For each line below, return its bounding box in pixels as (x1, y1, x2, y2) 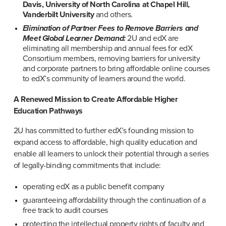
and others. (94, 10, 133, 20)
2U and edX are (125, 33, 179, 43)
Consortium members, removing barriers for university (22, 53, 200, 64)
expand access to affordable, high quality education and (13, 137, 197, 148)
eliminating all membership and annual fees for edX (22, 43, 193, 53)
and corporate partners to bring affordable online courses (22, 63, 210, 74)
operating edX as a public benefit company (22, 182, 164, 192)
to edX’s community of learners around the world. (22, 73, 186, 84)
